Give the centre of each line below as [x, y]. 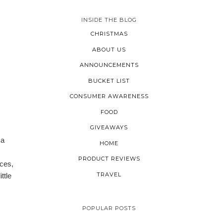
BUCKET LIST [109, 81]
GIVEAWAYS [109, 127]
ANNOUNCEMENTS [109, 65]
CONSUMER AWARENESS [109, 96]
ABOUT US [109, 49]
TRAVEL [109, 174]
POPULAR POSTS [109, 208]
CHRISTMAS [109, 34]
